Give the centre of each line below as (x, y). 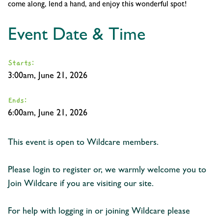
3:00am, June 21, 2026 (48, 76)
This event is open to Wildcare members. (83, 143)
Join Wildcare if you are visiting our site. (81, 184)
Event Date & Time (77, 36)
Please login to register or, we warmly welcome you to (107, 171)
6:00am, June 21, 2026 (48, 114)
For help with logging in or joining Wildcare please (99, 212)
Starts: (21, 63)
